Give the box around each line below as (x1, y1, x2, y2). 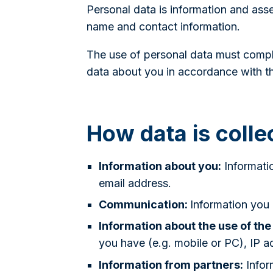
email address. (99, 177, 171, 190)
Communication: (99, 198, 190, 211)
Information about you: (99, 160, 221, 172)
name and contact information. (87, 20, 240, 33)
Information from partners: (99, 258, 243, 271)
